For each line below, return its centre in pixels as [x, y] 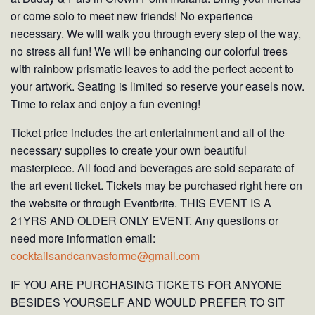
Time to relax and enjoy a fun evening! [105, 104]
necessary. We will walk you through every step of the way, [156, 34]
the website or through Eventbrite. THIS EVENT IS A [141, 203]
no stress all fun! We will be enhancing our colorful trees [149, 51]
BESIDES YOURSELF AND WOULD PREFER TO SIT [148, 302]
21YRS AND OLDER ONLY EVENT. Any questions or [144, 221]
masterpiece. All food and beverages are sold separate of [152, 168]
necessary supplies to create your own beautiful [129, 150]
